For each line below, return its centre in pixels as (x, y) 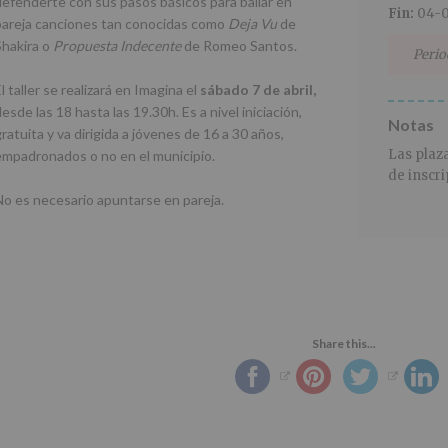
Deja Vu (252, 24)
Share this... (344, 344)
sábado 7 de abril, (256, 90)
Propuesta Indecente (117, 46)
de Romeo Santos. (239, 46)
